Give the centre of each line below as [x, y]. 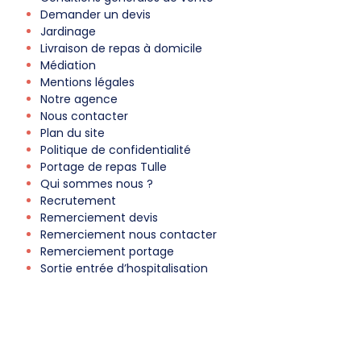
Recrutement [78, 200]
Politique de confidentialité [116, 149]
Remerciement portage [107, 251]
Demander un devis [95, 14]
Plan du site [73, 133]
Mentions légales [87, 82]
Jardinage [68, 31]
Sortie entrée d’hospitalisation [124, 268]
